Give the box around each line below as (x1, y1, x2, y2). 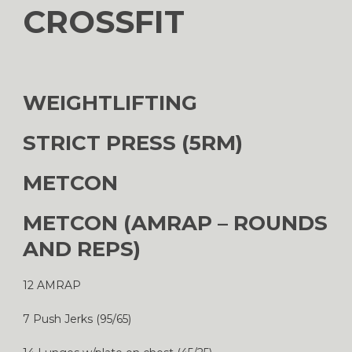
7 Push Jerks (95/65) (23, 311, 131, 326)
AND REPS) (23, 236, 141, 262)
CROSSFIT (23, 2, 185, 41)
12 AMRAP (23, 277, 81, 292)
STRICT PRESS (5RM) (23, 130, 243, 156)
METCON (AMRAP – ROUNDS (23, 210, 328, 236)
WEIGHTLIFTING (23, 90, 197, 115)
